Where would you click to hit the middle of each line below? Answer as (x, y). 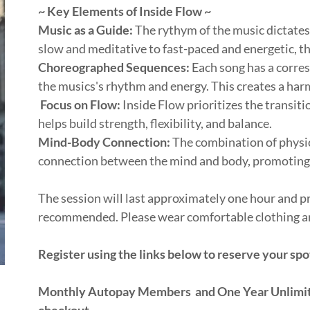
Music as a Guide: (86, 30)
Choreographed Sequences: (113, 67)
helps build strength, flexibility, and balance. (156, 123)
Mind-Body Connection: (104, 142)
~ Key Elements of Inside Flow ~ (124, 11)
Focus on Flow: (80, 104)
